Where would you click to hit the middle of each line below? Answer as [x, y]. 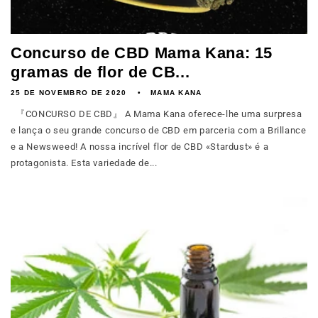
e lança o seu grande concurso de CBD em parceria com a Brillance [159, 130]
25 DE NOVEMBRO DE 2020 [69, 93]
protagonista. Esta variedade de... [84, 163]
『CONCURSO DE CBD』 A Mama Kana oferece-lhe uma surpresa [157, 114]
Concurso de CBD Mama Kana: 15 [142, 53]
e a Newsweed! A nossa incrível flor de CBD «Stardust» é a [140, 147]
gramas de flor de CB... [100, 72]
